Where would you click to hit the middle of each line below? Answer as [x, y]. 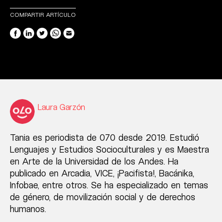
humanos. [28, 209]
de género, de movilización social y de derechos [103, 197]
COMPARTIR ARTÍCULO [43, 14]
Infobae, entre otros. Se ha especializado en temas [109, 185]
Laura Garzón [62, 107]
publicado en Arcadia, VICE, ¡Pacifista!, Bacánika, [102, 173]
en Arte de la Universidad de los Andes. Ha [94, 161]
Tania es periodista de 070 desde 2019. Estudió [105, 137]
